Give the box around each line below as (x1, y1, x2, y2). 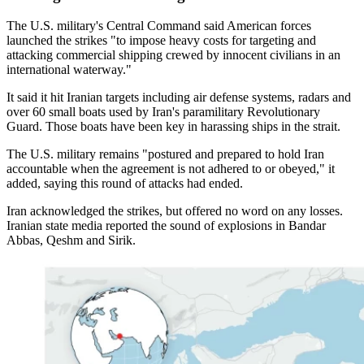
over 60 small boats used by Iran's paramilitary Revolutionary (6, 105, 320, 119)
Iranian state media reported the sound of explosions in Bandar (6, 219, 326, 233)
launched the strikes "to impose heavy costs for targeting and (6, 33, 316, 48)
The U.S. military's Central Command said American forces (6, 19, 311, 33)
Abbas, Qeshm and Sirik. (6, 233, 136, 248)
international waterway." (6, 63, 132, 77)
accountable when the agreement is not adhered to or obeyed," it (6, 162, 335, 176)
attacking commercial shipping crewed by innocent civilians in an (6, 48, 340, 63)
